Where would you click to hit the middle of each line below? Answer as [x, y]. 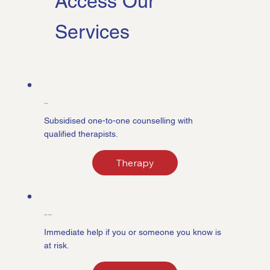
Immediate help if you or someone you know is [133, 232]
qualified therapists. [81, 133]
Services [93, 31]
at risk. [57, 245]
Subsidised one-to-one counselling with [119, 120]
